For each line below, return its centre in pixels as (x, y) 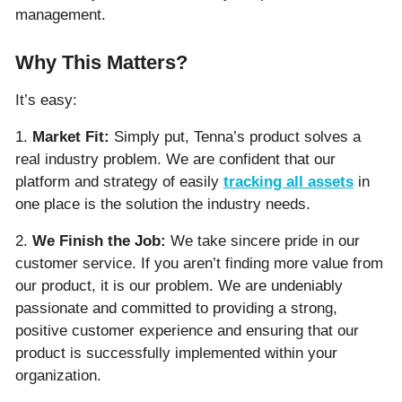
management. (61, 15)
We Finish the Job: (99, 241)
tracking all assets (288, 182)
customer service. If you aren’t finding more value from (199, 264)
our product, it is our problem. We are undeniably (179, 286)
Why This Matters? (101, 63)
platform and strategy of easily (119, 182)
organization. (58, 376)
